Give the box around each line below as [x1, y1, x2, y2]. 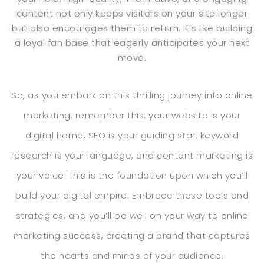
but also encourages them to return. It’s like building [12, 22, 252, 35]
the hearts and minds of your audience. [41, 249, 223, 262]
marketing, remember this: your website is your [24, 108, 240, 121]
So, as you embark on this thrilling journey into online [11, 88, 253, 101]
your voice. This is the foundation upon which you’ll [16, 169, 248, 181]
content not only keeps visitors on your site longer [16, 7, 248, 20]
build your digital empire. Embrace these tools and [15, 189, 249, 202]
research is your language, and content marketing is [11, 148, 253, 161]
